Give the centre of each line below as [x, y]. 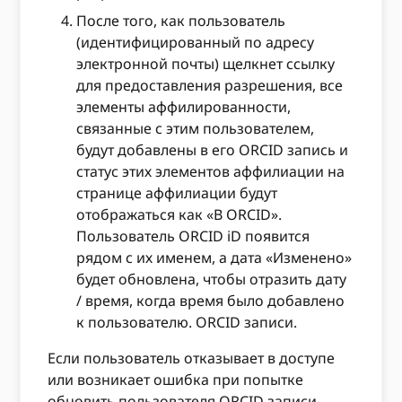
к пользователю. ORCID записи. [187, 322]
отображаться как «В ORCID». [179, 214]
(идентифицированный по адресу [196, 42]
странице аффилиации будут [177, 192]
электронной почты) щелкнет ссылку [206, 63]
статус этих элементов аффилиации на [211, 171]
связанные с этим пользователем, [196, 128]
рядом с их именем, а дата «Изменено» [214, 257]
